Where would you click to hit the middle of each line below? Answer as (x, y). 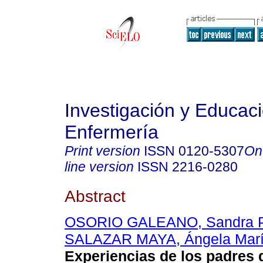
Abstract (95, 196)
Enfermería (112, 132)
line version (99, 167)
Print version (102, 151)
